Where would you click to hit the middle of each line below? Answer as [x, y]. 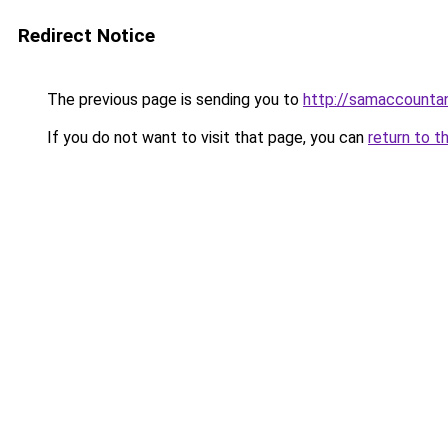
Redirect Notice [86, 35]
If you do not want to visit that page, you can [205, 137]
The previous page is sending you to [173, 99]
